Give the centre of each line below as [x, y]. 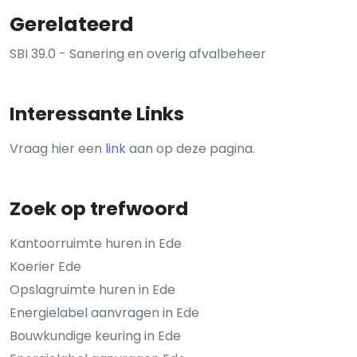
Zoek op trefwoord [99, 208]
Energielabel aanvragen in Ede [104, 313]
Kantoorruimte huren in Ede [96, 243]
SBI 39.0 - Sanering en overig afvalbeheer [138, 54]
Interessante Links [97, 114]
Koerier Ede [45, 267]
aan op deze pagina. [190, 149]
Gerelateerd [72, 24]
